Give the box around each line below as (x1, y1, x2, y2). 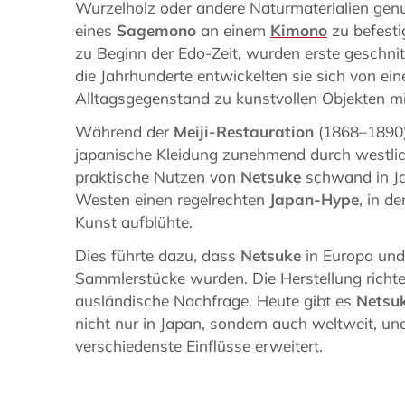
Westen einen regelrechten (75, 189, 270, 209)
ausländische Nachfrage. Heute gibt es (75, 290, 357, 310)
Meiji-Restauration (174, 121, 315, 141)
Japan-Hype (269, 189, 360, 209)
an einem (196, 20, 271, 40)
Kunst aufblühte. (75, 212, 193, 231)
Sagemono (117, 20, 197, 40)
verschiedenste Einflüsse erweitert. (75, 335, 324, 355)
